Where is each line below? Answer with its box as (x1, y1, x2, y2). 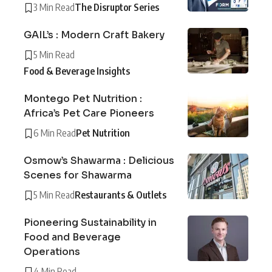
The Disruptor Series (75, 1, 159, 14)
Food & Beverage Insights (24, 65, 130, 78)
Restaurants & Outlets (75, 189, 166, 202)
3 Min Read (33, 1, 75, 14)
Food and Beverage (24, 231, 121, 244)
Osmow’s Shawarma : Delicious (24, 154, 174, 168)
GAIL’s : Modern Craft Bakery (24, 29, 165, 42)
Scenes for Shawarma (24, 169, 132, 182)
